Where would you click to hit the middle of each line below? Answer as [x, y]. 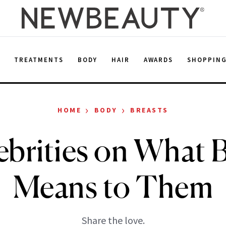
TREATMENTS [39, 60]
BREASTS [149, 110]
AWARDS [158, 60]
